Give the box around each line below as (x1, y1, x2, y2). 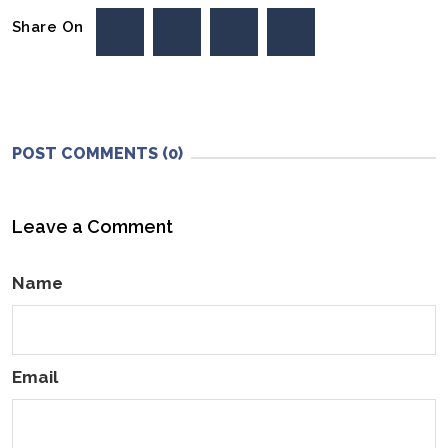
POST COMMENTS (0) (12, 144, 183, 164)
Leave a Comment (12, 216, 173, 238)
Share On (12, 18, 89, 37)
